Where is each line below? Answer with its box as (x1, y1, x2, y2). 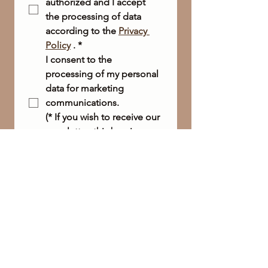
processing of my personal (45, 68, 159, 80)
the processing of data (45, 10, 141, 22)
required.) (45, 139, 87, 151)
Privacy (118, 25, 147, 36)
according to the (45, 25, 118, 36)
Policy (45, 39, 71, 51)
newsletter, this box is (45, 125, 136, 137)
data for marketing (45, 82, 124, 94)
